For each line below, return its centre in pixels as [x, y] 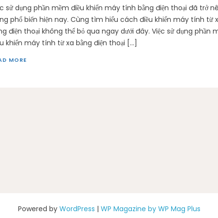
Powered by [38, 209]
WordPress [77, 209]
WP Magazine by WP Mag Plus [150, 209]
